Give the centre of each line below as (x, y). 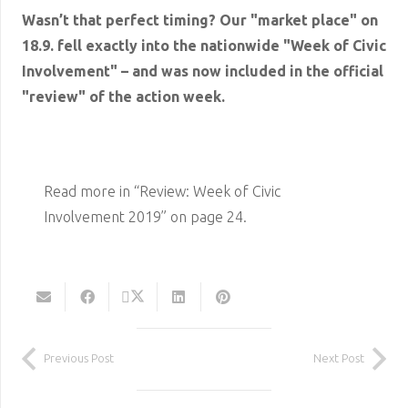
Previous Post (79, 358)
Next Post (339, 358)
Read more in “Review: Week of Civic (162, 192)
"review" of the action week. (123, 97)
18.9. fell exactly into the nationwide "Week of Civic (204, 46)
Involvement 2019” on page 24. (145, 217)
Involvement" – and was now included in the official (203, 71)
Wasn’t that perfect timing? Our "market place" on (200, 20)
